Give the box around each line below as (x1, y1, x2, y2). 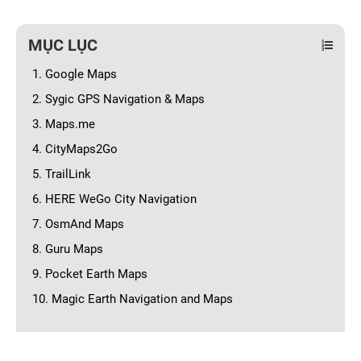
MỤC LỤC (28, 35, 98, 55)
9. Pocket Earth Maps (32, 267, 147, 281)
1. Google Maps (32, 67, 117, 81)
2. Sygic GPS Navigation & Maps (32, 92, 205, 106)
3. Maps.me (32, 117, 95, 131)
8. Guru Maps (32, 242, 103, 256)
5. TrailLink (32, 167, 91, 181)
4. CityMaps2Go (32, 142, 118, 156)
